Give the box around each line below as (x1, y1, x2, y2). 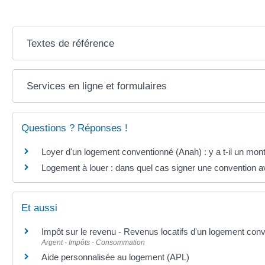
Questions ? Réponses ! (21, 122, 128, 134)
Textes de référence (26, 37, 114, 49)
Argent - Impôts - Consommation (41, 238, 145, 247)
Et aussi (21, 202, 57, 214)
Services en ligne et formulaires (26, 80, 167, 92)
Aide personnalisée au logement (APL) (41, 251, 189, 262)
